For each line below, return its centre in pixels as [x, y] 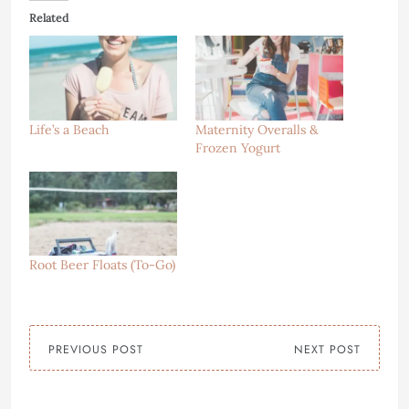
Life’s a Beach [69, 129]
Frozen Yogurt [238, 147]
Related [49, 18]
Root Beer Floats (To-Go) [102, 265]
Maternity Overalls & [257, 129]
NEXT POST [327, 350]
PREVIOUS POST [96, 350]
